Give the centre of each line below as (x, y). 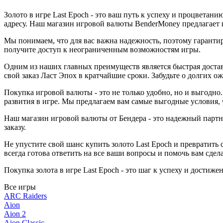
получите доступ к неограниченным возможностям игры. (102, 50)
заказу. (15, 127)
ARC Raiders (25, 196)
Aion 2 (15, 214)
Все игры (20, 187)
